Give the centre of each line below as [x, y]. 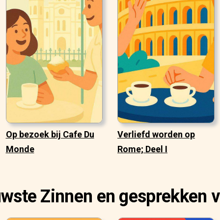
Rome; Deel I [142, 149]
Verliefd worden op [156, 135]
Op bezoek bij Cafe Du [50, 135]
